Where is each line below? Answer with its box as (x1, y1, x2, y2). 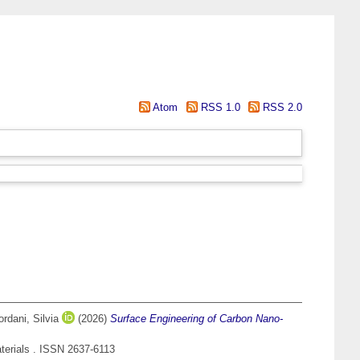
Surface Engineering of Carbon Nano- (110, 313, 283, 325)
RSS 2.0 (260, 101, 302, 113)
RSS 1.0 (197, 101, 240, 113)
